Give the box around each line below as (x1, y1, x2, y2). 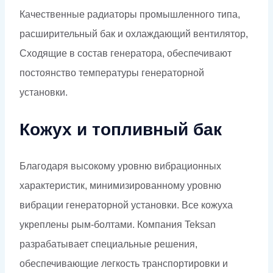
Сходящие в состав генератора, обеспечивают (19, 48, 232, 58)
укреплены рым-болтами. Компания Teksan (19, 219, 216, 230)
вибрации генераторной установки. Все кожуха (19, 199, 233, 210)
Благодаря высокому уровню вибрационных (19, 160, 221, 171)
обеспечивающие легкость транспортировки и (19, 258, 228, 269)
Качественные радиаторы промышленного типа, (19, 9, 240, 19)
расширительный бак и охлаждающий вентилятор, (19, 28, 248, 39)
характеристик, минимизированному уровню (19, 180, 221, 191)
